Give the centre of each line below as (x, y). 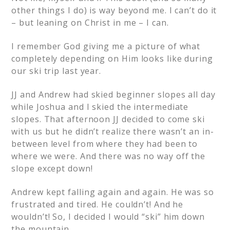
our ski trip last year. (56, 71)
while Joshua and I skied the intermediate (100, 107)
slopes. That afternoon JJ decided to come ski (108, 119)
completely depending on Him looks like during (112, 59)
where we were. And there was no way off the (109, 156)
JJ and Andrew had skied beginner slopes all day (113, 94)
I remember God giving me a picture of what (106, 46)
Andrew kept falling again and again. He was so (113, 192)
